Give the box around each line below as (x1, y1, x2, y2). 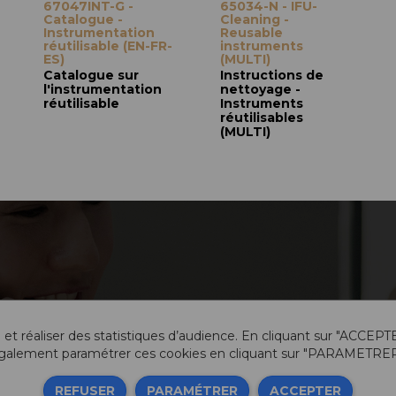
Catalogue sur (43, 67, 139, 83)
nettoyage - (220, 81, 301, 97)
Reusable (220, 25, 283, 41)
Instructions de (220, 67, 324, 83)
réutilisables (220, 110, 303, 126)
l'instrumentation (43, 81, 162, 97)
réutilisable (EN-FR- (43, 38, 172, 54)
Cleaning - (220, 11, 289, 27)
